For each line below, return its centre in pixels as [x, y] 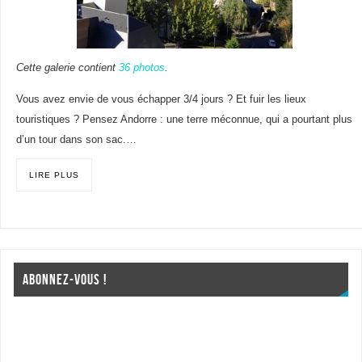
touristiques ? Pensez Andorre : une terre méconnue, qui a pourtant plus [184, 119]
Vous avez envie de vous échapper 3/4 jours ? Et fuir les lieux [161, 99]
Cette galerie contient [67, 67]
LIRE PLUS [54, 175]
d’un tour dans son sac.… [76, 139]
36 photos [141, 67]
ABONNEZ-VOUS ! [65, 279]
